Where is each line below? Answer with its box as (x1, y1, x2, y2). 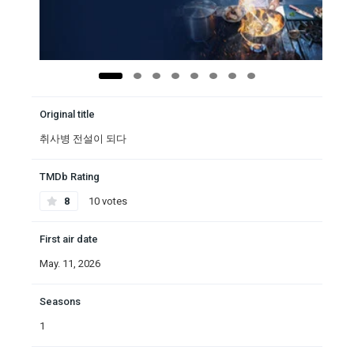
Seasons (40, 296, 81, 308)
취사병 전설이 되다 (40, 133, 126, 145)
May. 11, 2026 (40, 258, 100, 270)
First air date (40, 233, 98, 246)
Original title (40, 108, 95, 121)
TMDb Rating (40, 171, 100, 183)
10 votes (86, 195, 127, 208)
